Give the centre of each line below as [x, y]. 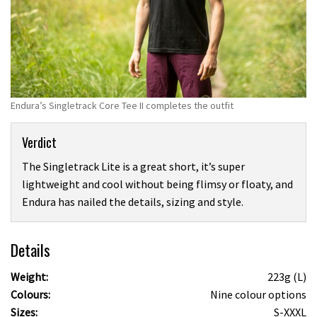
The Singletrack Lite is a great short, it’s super [133, 166]
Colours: [30, 295]
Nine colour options [258, 295]
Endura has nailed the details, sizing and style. [133, 201]
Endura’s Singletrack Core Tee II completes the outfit [122, 106]
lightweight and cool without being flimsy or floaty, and [157, 184]
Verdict [39, 142]
